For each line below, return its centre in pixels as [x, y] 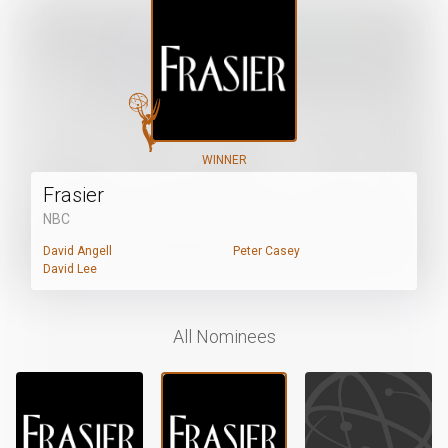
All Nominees [224, 336]
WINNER [224, 160]
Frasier [74, 195]
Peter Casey [266, 251]
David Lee [70, 269]
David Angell [78, 251]
